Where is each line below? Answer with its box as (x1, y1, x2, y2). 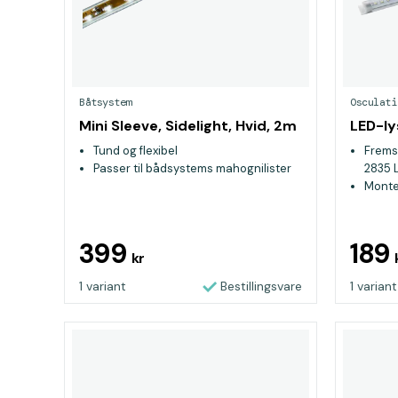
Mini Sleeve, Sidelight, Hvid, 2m (79, 116, 297, 135)
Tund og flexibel (93, 143, 178, 158)
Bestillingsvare (220, 278, 302, 294)
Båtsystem (79, 95, 131, 109)
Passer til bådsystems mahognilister (93, 161, 291, 176)
